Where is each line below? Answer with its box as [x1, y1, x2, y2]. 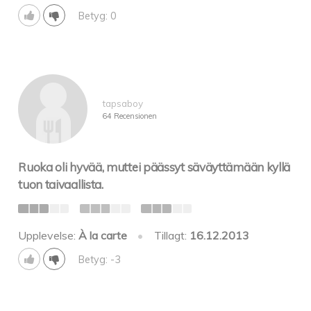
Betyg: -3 [78, 253, 121, 266]
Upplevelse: [18, 228, 79, 243]
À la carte [78, 228, 128, 243]
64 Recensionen [101, 111, 157, 121]
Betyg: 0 [78, 9, 117, 22]
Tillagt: [153, 228, 190, 243]
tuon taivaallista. [18, 176, 103, 192]
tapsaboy [101, 97, 143, 110]
